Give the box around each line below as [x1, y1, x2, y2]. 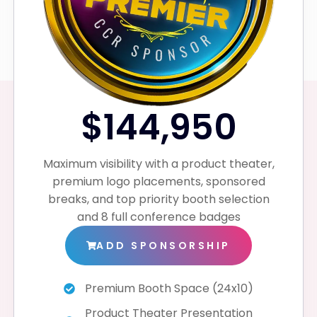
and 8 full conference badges [76, 209, 241, 226]
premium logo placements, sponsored [52, 173, 265, 190]
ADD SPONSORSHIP [96, 238, 231, 253]
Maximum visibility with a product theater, [42, 156, 275, 173]
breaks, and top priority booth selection [47, 191, 270, 208]
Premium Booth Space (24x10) [85, 280, 253, 297]
